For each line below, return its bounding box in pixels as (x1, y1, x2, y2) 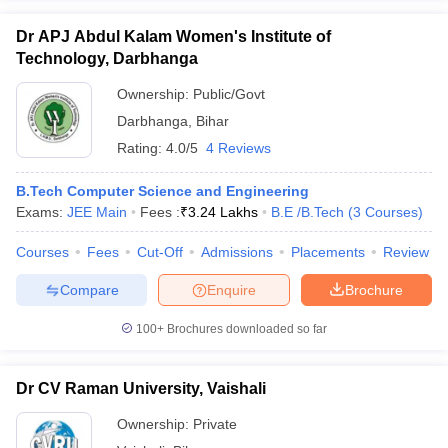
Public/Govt (193, 86, 265, 102)
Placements (291, 244, 365, 260)
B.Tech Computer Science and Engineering (16, 183, 309, 199)
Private (193, 416, 237, 432)
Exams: (16, 204, 67, 220)
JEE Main (67, 204, 127, 220)
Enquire (207, 281, 256, 298)
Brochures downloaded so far (164, 322, 327, 336)
